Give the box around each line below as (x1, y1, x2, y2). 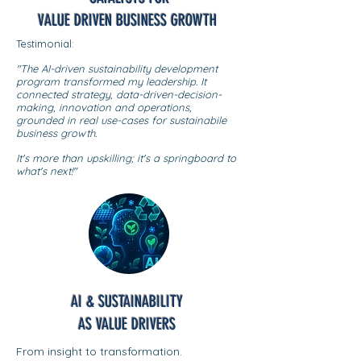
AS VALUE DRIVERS (78, 314, 180, 334)
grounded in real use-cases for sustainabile (16, 114, 226, 127)
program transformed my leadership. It (16, 75, 206, 88)
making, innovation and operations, (16, 101, 195, 114)
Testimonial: (16, 37, 74, 50)
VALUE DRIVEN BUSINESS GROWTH (37, 10, 221, 30)
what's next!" (16, 164, 77, 177)
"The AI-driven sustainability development (16, 62, 218, 75)
